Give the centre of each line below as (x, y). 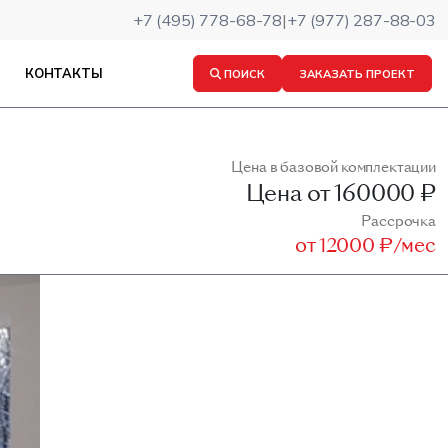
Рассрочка (398, 220)
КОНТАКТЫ (63, 73)
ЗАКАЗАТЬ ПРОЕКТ (357, 73)
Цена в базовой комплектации (333, 166)
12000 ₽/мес (377, 245)
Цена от (287, 193)
